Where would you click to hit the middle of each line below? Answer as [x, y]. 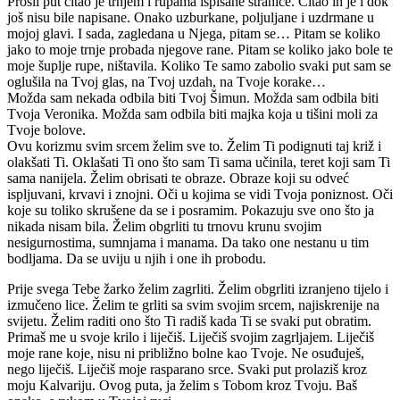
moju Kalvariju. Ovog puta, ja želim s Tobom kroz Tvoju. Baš [182, 385]
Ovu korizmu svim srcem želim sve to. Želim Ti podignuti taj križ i [194, 146]
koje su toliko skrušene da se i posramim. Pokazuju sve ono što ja [191, 210]
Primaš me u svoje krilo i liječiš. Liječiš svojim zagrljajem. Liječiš [191, 337]
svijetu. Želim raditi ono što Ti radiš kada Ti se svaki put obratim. [189, 321]
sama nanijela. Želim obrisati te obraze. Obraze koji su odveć [178, 178]
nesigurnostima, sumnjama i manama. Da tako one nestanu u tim [188, 242]
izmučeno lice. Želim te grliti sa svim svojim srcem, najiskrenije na [193, 304]
